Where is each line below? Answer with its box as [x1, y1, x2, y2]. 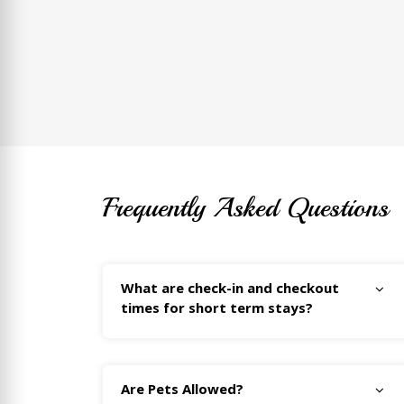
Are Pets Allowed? [121, 380, 243, 399]
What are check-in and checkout [121, 279, 339, 298]
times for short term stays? [121, 298, 313, 317]
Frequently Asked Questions [103, 190, 389, 225]
